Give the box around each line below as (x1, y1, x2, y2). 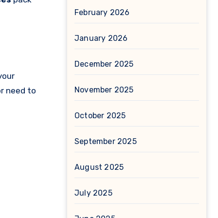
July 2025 (74, 188, 112, 198)
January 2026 (74, 34, 128, 43)
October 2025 (74, 111, 126, 120)
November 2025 (74, 85, 134, 94)
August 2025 (74, 163, 124, 172)
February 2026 (74, 8, 130, 17)
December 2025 (74, 59, 134, 69)
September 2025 (74, 137, 137, 146)
